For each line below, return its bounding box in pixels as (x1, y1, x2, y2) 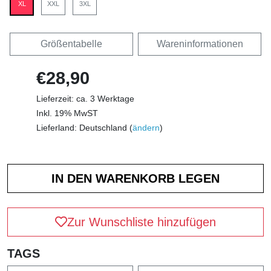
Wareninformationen (156, 39, 243, 50)
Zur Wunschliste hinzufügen (67, 215, 216, 229)
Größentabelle (41, 39, 102, 50)
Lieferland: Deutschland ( (36, 123, 132, 133)
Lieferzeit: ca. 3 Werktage (36, 94, 134, 104)
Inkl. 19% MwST (36, 108, 98, 119)
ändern (132, 123, 160, 133)
